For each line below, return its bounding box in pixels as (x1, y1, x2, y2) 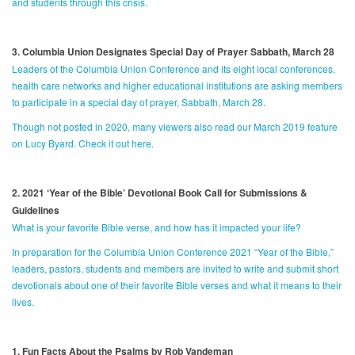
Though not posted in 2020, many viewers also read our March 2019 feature (12, 120, 338, 134)
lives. (12, 295, 34, 309)
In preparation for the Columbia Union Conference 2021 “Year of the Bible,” (12, 245, 334, 259)
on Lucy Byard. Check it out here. (12, 136, 154, 151)
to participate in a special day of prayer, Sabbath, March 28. (12, 95, 265, 109)
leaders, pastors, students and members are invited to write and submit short (12, 261, 338, 276)
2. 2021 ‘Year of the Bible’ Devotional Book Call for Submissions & (12, 185, 307, 200)
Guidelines (12, 203, 59, 218)
